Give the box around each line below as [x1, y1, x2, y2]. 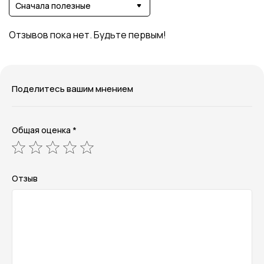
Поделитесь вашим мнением [12, 82, 133, 95]
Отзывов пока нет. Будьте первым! [9, 28, 166, 42]
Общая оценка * [12, 124, 77, 136]
